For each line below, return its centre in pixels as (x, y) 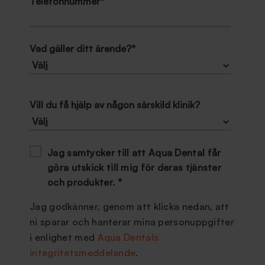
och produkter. (83, 182)
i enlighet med (64, 237)
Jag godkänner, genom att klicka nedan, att (130, 206)
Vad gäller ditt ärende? (80, 49)
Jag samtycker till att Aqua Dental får (134, 153)
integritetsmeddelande (83, 253)
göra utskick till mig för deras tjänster (134, 167)
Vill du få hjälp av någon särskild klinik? (115, 105)
